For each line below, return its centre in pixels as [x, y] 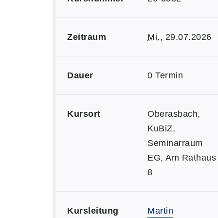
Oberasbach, [174, 114]
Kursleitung [93, 211]
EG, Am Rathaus [182, 158]
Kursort [84, 114]
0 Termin [165, 75]
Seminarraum [175, 143]
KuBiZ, [161, 128]
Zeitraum [87, 37]
